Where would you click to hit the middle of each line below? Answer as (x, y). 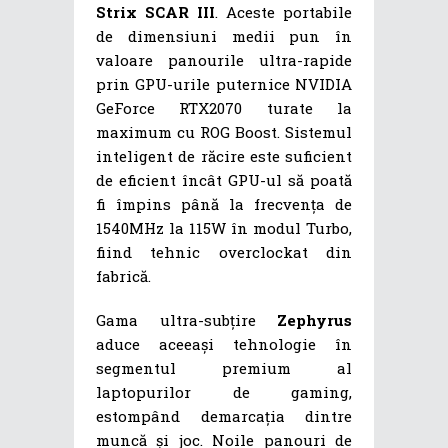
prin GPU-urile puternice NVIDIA (224, 83)
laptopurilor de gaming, (224, 391)
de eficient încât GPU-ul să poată (224, 179)
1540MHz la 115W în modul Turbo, (224, 227)
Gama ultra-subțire (186, 319)
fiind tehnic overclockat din (224, 251)
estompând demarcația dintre (224, 415)
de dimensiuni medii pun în (224, 35)
